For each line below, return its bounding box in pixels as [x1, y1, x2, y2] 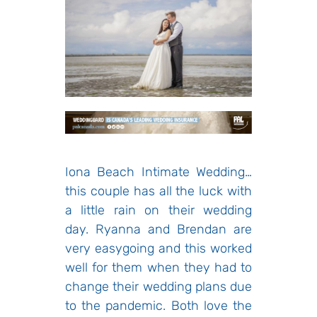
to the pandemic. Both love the [65, 297, 252, 313]
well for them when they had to [65, 259, 252, 275]
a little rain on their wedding [65, 202, 252, 218]
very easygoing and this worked [65, 240, 252, 256]
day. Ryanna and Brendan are [65, 221, 252, 237]
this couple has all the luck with [65, 183, 252, 199]
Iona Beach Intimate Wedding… [65, 163, 252, 180]
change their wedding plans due [65, 278, 252, 294]
